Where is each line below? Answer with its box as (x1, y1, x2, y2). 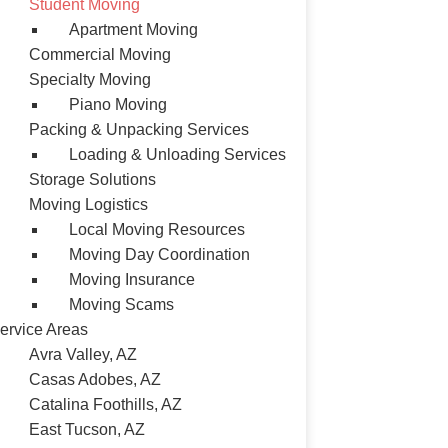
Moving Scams (69, 296, 174, 313)
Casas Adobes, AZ (29, 371, 161, 388)
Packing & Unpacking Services (29, 121, 249, 138)
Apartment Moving (69, 21, 198, 38)
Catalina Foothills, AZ (29, 396, 182, 413)
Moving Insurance (69, 271, 195, 288)
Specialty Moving (29, 71, 151, 88)
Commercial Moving (29, 46, 171, 63)
